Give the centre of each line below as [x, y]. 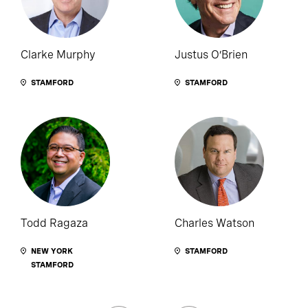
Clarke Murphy [58, 55]
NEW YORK [52, 251]
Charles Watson [214, 223]
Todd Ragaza [54, 223]
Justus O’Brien [211, 55]
